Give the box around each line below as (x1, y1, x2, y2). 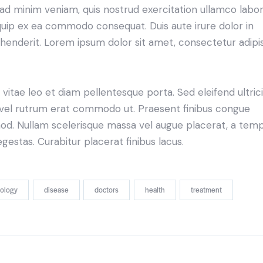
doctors (95, 184, 119, 195)
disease (43, 184, 69, 195)
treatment (191, 184, 222, 195)
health (144, 184, 165, 195)
